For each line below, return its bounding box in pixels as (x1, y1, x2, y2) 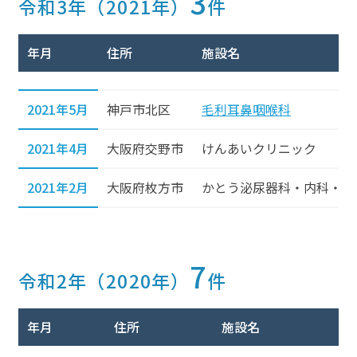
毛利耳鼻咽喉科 (202, 100, 291, 119)
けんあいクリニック (202, 139, 316, 158)
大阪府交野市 (107, 139, 183, 158)
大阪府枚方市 (107, 178, 183, 197)
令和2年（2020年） (18, 268, 190, 295)
